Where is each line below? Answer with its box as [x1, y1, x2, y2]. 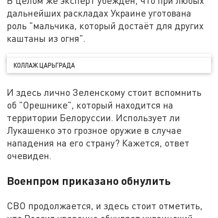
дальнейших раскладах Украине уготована [7, 7, 192, 18]
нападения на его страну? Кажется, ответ [7, 137, 190, 148]
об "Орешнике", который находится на [7, 99, 174, 110]
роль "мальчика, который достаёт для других [7, 19, 204, 31]
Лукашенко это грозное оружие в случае [7, 124, 182, 136]
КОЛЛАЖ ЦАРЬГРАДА [14, 61, 75, 70]
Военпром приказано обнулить [7, 174, 171, 188]
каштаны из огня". [7, 32, 86, 44]
